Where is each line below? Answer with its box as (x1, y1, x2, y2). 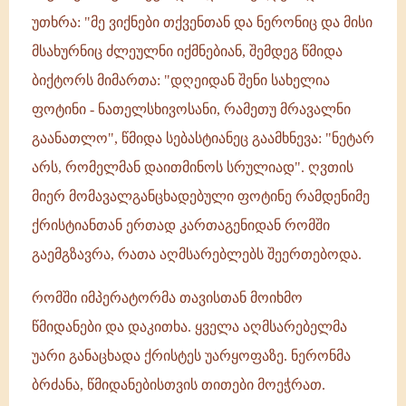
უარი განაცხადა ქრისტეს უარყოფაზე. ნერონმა (32, 348, 351, 363)
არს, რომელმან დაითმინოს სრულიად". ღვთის (32, 159, 353, 175)
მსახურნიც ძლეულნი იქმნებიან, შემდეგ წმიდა (32, 43, 343, 59)
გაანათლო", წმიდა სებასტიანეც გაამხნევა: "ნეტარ (32, 130, 374, 146)
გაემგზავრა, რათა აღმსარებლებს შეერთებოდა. (32, 246, 362, 262)
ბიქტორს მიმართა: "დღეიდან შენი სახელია (32, 72, 330, 88)
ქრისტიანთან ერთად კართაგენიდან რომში (32, 217, 330, 233)
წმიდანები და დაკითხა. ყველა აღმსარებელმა (32, 319, 347, 334)
